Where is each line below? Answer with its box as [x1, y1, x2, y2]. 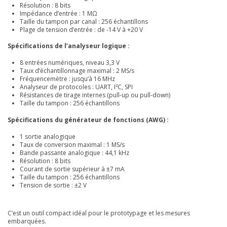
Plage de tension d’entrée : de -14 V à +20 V [20, 25, 143, 34]
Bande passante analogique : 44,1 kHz [20, 148, 129, 157]
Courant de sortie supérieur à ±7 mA [20, 164, 125, 173]
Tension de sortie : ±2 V [20, 180, 87, 190]
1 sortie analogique [20, 132, 75, 141]
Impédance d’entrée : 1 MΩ [20, 9, 97, 18]
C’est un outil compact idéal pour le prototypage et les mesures [8, 208, 190, 217]
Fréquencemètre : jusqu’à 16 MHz [20, 74, 115, 84]
